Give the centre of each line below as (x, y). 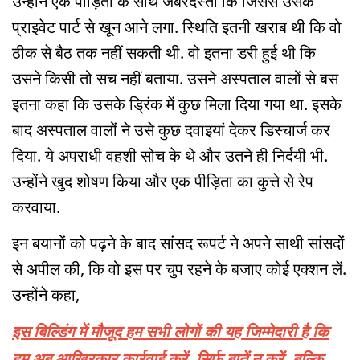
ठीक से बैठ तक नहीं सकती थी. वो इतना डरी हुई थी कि (164, 52)
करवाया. (40, 207)
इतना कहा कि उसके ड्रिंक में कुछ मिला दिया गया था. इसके (177, 104)
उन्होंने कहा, (48, 294)
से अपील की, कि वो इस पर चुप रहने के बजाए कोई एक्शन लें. (179, 268)
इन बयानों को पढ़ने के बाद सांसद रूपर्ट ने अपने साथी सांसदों (178, 243)
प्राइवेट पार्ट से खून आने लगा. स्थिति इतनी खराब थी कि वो (177, 27)
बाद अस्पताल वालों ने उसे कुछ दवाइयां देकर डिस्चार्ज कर (171, 129)
